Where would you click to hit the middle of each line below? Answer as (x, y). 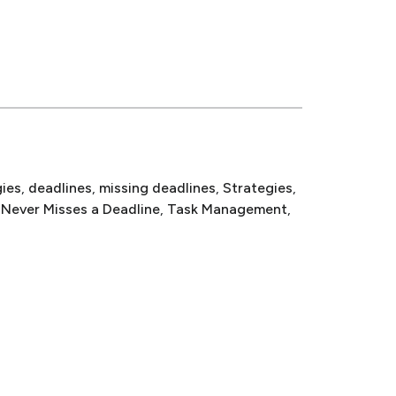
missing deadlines (157, 188)
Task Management (227, 209)
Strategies (258, 188)
